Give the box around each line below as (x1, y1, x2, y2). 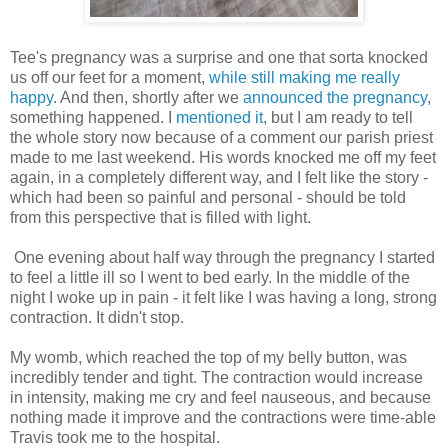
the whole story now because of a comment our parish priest (10, 129, 433, 147)
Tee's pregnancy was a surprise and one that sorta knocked (10, 49, 428, 67)
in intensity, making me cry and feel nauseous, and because (10, 389, 431, 407)
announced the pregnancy (243, 89, 427, 107)
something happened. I (10, 109, 176, 127)
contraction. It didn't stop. (10, 309, 184, 327)
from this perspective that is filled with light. (10, 209, 315, 227)
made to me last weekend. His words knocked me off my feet (10, 149, 436, 167)
